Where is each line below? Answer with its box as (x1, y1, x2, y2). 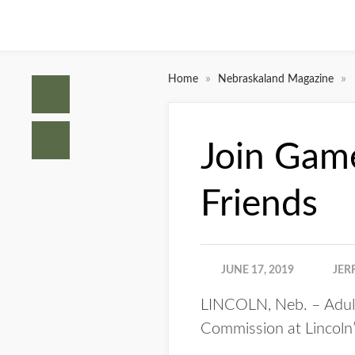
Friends (200, 186, 318, 223)
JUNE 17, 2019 (221, 265, 294, 276)
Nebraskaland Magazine (218, 74, 337, 85)
